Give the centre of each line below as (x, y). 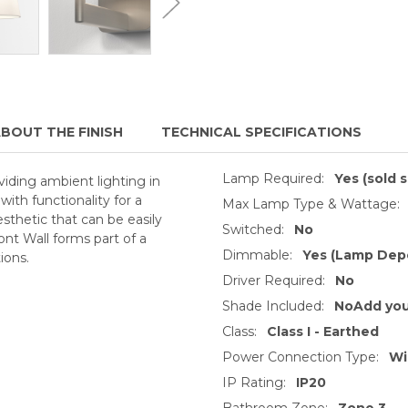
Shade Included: (273, 306)
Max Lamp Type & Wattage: (311, 204)
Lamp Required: (273, 178)
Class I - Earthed (322, 331)
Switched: (253, 229)
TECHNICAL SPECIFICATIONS (261, 132)
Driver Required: (274, 280)
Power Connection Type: (301, 357)
